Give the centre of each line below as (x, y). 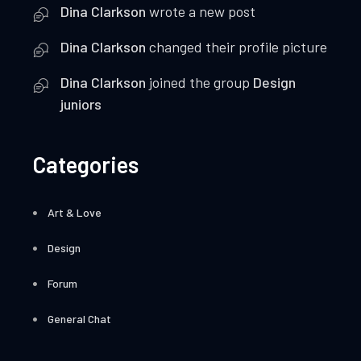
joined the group (200, 82)
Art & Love (75, 212)
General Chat (80, 318)
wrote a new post (201, 11)
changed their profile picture (237, 46)
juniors (81, 104)
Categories (86, 164)
